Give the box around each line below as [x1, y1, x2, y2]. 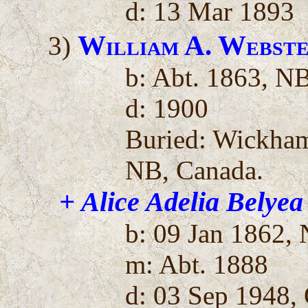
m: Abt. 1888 [125, 249, 269, 279]
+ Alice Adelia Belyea [59, 186, 304, 217]
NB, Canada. [125, 155, 264, 185]
